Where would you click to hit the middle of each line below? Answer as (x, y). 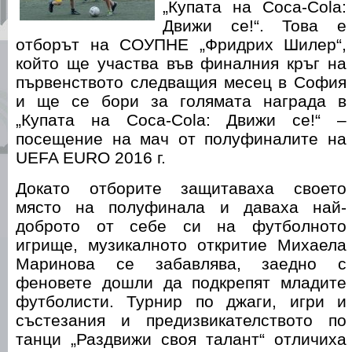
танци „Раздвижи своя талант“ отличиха (181, 339)
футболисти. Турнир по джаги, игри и (181, 301)
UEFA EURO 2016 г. (91, 158)
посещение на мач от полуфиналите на (181, 139)
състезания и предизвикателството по (181, 320)
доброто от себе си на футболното (181, 225)
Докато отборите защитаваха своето (181, 188)
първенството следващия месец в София (181, 82)
